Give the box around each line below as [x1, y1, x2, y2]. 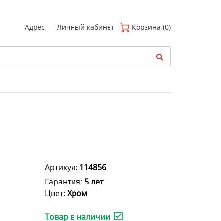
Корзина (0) [130, 22, 171, 32]
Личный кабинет [57, 22, 114, 32]
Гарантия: [45, 176, 84, 187]
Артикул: [45, 162, 79, 173]
